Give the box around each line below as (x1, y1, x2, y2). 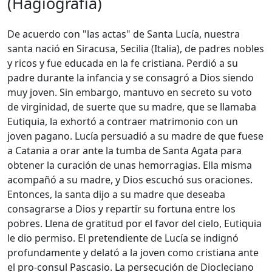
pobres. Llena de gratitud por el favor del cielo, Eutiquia (7, 217, 262, 231)
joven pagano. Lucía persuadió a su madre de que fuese (7, 129, 263, 143)
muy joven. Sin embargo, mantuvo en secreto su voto (7, 86, 252, 100)
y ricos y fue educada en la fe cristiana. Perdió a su (7, 56, 238, 70)
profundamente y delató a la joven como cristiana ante (7, 246, 259, 260)
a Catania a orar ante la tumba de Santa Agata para (7, 144, 242, 158)
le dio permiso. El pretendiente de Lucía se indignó (7, 231, 239, 245)
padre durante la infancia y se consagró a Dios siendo (7, 71, 254, 85)
